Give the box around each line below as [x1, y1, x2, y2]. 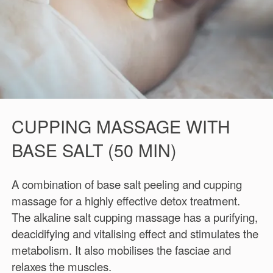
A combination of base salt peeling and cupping [11, 176, 242, 193]
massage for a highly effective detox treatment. [11, 193, 240, 209]
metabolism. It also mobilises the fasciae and [11, 242, 231, 258]
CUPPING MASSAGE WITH [11, 113, 230, 138]
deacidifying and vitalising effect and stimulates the [11, 225, 258, 242]
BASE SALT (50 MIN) [11, 136, 177, 162]
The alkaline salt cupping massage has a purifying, [11, 209, 258, 225]
